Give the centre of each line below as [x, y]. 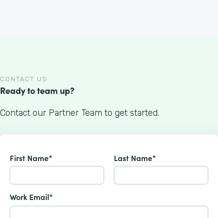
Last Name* [135, 158]
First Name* [31, 158]
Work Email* [31, 197]
